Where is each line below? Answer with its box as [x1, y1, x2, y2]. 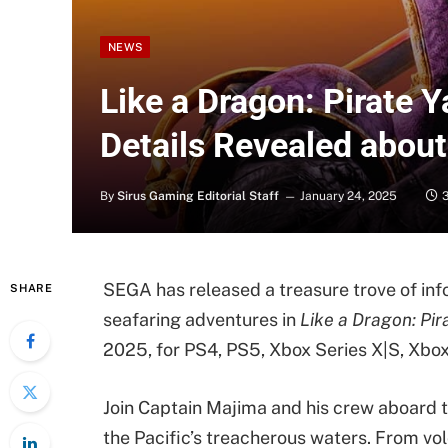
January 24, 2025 [300, 189, 397, 203]
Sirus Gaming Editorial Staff [117, 189, 279, 203]
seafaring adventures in [103, 309, 300, 330]
